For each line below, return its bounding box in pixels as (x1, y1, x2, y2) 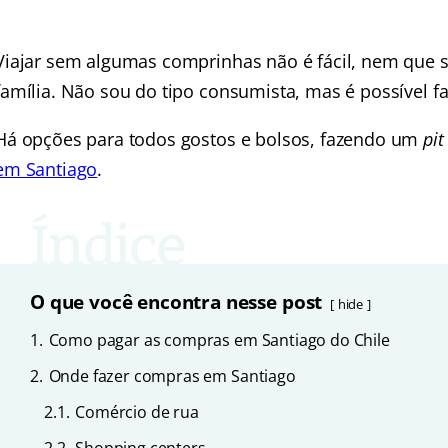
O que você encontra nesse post (30, 288, 323, 315)
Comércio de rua (75, 401, 199, 423)
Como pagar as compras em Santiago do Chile (48, 329, 390, 351)
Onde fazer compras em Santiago (48, 365, 296, 387)
